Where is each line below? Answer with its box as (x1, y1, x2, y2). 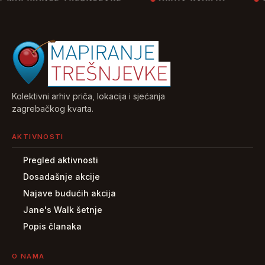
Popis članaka (23, 221, 82, 231)
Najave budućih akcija (23, 188, 116, 198)
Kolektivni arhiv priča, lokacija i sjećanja (12, 91, 165, 101)
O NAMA (12, 251, 45, 260)
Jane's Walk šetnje (23, 204, 102, 215)
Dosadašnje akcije (23, 171, 100, 182)
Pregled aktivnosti (23, 154, 98, 165)
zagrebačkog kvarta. (12, 103, 93, 114)
